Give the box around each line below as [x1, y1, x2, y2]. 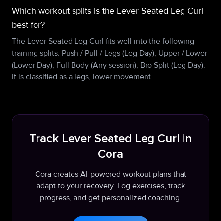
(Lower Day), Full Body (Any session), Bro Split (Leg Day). [12, 60, 205, 70]
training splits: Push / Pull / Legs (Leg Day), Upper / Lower [12, 48, 207, 58]
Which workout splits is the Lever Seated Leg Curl [12, 5, 203, 16]
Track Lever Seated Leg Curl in [29, 133, 192, 145]
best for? [12, 19, 45, 30]
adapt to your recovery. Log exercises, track [36, 181, 185, 191]
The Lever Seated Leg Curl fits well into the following [12, 37, 194, 46]
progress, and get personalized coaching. [39, 193, 182, 203]
